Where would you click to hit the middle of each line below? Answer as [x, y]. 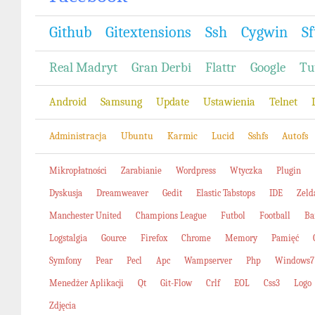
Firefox [154, 238]
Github [70, 32]
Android [68, 102]
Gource [114, 238]
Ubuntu [137, 136]
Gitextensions [148, 32]
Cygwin [264, 32]
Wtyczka [246, 171]
